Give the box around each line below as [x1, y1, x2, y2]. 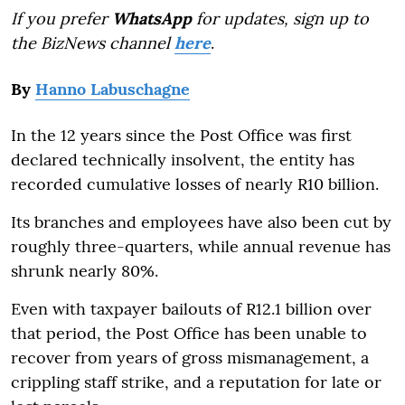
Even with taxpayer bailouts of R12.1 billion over [11, 297, 372, 319]
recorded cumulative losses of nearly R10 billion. [11, 173, 379, 194]
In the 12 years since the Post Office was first [11, 124, 352, 146]
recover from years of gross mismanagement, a [11, 346, 369, 368]
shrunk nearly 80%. [11, 259, 158, 281]
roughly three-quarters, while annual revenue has [11, 235, 391, 257]
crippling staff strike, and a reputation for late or [11, 371, 381, 392]
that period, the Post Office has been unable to [11, 322, 367, 344]
